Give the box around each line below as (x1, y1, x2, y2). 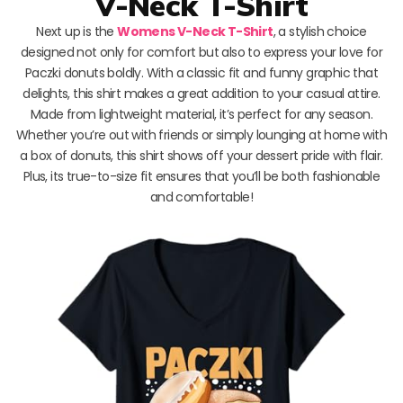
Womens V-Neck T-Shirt (117, 22, 273, 40)
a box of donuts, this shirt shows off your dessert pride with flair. (20, 146, 383, 165)
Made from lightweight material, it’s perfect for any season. (31, 104, 372, 123)
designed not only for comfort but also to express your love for (20, 42, 383, 61)
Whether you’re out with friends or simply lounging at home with (15, 125, 388, 144)
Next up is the (36, 22, 118, 40)
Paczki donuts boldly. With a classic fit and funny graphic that (24, 63, 379, 82)
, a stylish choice (273, 22, 367, 40)
